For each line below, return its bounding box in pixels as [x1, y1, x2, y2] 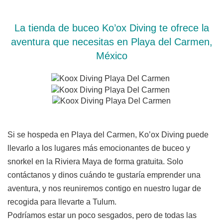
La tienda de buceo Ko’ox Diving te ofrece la [14, 22, 209, 34]
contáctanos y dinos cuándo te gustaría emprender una [7, 171, 201, 180]
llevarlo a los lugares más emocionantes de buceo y [7, 144, 190, 153]
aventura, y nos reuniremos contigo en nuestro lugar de [7, 184, 201, 193]
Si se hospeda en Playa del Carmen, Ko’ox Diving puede [7, 130, 209, 139]
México [96, 50, 127, 62]
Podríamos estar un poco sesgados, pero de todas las [7, 211, 197, 220]
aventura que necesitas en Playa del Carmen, [10, 36, 213, 48]
